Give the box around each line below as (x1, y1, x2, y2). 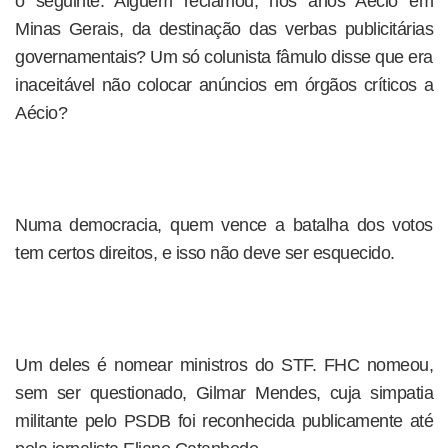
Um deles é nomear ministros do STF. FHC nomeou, (15, 355, 433, 375)
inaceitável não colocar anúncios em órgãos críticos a (15, 75, 433, 95)
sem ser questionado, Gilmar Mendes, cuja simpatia (15, 383, 433, 403)
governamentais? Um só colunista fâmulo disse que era (15, 47, 433, 67)
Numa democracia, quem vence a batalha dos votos (15, 215, 433, 235)
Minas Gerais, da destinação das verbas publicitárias (15, 19, 433, 39)
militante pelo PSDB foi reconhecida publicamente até (15, 411, 433, 431)
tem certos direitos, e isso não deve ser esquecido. (15, 243, 395, 263)
